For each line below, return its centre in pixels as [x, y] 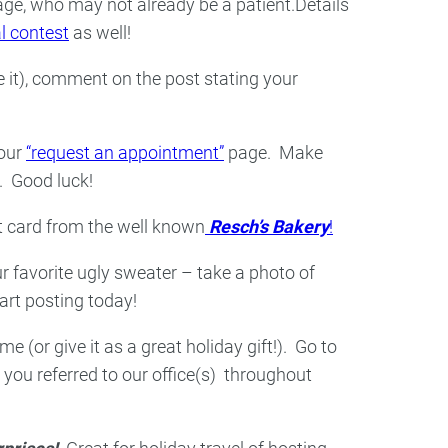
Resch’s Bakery [269, 227]
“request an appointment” [125, 153]
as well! [100, 33]
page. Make [273, 153]
